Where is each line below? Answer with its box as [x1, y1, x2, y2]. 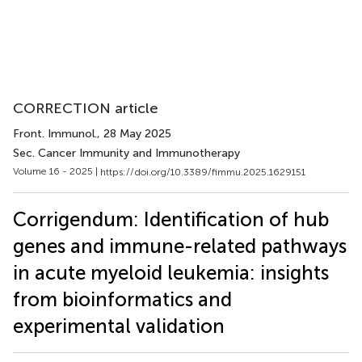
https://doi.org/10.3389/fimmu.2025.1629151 [100, 166, 305, 178]
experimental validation [13, 314, 225, 338]
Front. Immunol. [13, 127, 97, 141]
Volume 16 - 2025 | [13, 166, 100, 177]
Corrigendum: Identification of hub [13, 207, 329, 231]
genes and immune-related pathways [13, 234, 347, 258]
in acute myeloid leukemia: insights [13, 260, 329, 284]
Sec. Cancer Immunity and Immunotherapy [13, 146, 240, 160]
